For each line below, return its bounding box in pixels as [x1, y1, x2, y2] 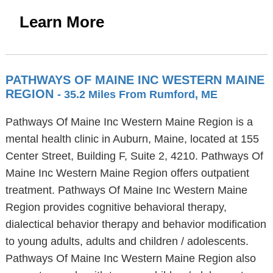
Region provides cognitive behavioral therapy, [5, 201, 227, 213]
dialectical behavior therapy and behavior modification [5, 218, 266, 230]
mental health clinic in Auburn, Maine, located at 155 [5, 133, 259, 145]
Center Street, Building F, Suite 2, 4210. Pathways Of [5, 150, 263, 162]
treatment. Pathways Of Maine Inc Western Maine [5, 184, 247, 196]
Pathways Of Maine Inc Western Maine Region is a [5, 116, 253, 128]
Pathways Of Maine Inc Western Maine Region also [5, 252, 256, 264]
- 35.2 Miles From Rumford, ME [57, 88, 218, 101]
